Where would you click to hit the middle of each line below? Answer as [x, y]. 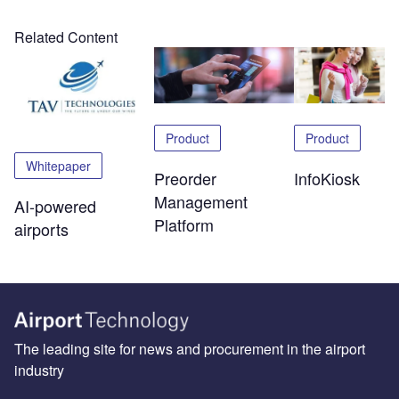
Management [200, 201]
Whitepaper [58, 166]
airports [41, 229]
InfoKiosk [326, 178]
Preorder [185, 178]
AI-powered [55, 206]
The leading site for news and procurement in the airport [190, 348]
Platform [183, 224]
